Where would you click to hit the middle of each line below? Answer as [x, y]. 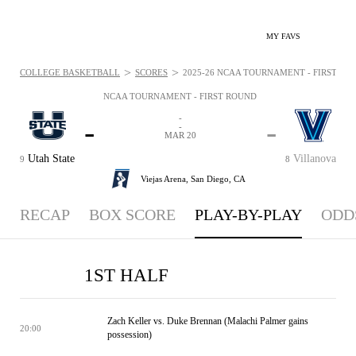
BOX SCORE [132, 215]
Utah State [51, 158]
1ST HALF [126, 275]
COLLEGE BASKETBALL [70, 72]
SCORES [151, 72]
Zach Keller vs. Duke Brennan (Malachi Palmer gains [208, 321]
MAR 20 [180, 135]
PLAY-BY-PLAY [248, 215]
